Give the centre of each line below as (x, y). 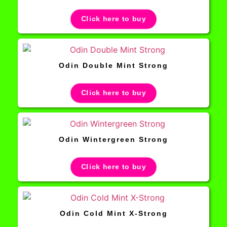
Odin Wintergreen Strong (113, 139)
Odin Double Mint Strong (113, 65)
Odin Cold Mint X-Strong (113, 213)
